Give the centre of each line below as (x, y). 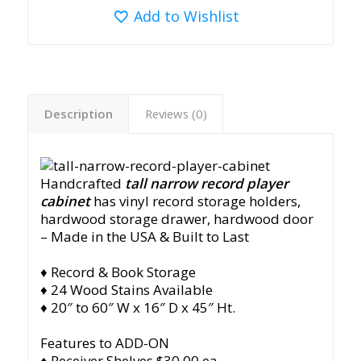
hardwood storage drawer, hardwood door (176, 218)
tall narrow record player (206, 183)
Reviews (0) (176, 113)
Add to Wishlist (186, 16)
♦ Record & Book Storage (118, 272)
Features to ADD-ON (104, 342)
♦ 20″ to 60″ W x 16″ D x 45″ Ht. (137, 307)
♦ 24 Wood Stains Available (126, 289)
